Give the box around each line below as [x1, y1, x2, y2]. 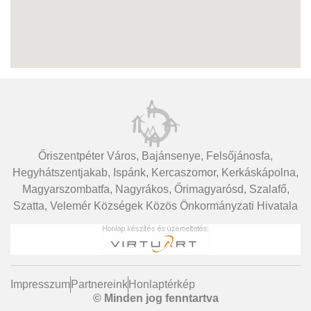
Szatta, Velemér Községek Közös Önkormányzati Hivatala [13, 200, 298, 212]
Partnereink [71, 278, 128, 291]
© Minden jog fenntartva [92, 292, 219, 305]
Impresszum [10, 278, 70, 291]
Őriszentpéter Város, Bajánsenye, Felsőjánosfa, [38, 150, 273, 162]
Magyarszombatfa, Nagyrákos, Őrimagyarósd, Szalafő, [22, 183, 289, 196]
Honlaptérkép [128, 278, 195, 291]
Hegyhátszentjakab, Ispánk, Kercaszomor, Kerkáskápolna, [12, 167, 299, 179]
